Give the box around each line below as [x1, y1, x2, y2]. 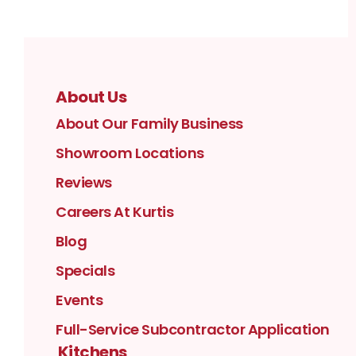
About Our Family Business [56, 114, 243, 134]
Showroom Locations [56, 143, 204, 164]
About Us [56, 86, 126, 109]
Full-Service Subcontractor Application [56, 319, 330, 340]
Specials [56, 261, 115, 281]
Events [56, 290, 103, 311]
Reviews [56, 172, 112, 193]
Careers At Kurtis [56, 202, 174, 222]
